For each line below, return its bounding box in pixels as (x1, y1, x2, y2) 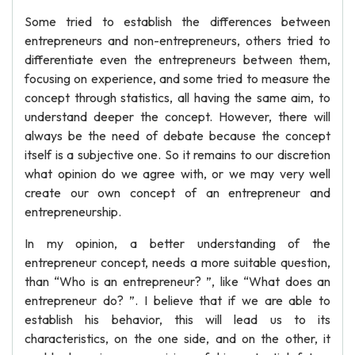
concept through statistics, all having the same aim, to (25, 90, 330, 105)
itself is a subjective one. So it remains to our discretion (25, 147, 330, 162)
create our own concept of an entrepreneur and (25, 185, 330, 200)
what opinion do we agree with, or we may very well (25, 166, 330, 181)
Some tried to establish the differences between (25, 13, 330, 29)
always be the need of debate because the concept (25, 128, 330, 143)
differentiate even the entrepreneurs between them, (25, 52, 330, 67)
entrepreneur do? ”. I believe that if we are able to (25, 292, 330, 308)
